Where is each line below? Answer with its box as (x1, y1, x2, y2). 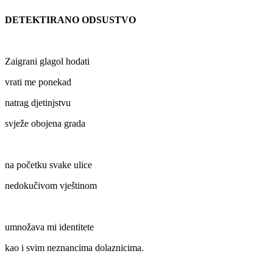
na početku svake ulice (5, 160, 92, 171)
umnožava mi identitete (5, 222, 94, 233)
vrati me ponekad (5, 77, 71, 88)
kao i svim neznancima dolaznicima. (5, 243, 144, 253)
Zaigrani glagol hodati (5, 56, 90, 67)
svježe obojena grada (5, 118, 85, 129)
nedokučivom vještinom (5, 180, 97, 191)
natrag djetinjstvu (5, 97, 71, 108)
